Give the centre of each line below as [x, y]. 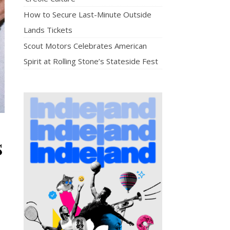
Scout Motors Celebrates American [85, 46]
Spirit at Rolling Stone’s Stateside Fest [91, 61]
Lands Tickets [48, 30]
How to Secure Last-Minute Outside [88, 14]
